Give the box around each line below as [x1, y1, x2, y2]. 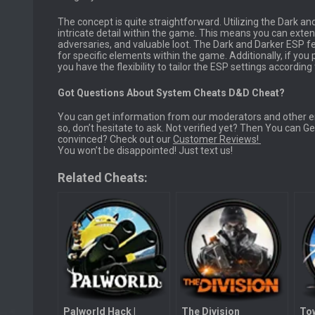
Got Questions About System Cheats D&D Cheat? [58, 86, 285, 98]
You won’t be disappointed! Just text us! [58, 145, 233, 157]
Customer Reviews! [173, 134, 261, 146]
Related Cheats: [58, 171, 148, 186]
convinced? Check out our [58, 134, 173, 146]
